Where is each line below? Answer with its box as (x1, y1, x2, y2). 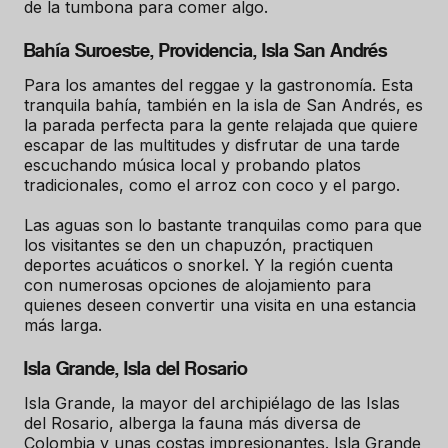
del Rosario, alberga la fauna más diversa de (24, 413, 361, 434)
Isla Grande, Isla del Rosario (24, 357, 248, 381)
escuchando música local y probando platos (24, 155, 361, 176)
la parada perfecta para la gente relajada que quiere (24, 115, 418, 136)
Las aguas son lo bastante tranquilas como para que (24, 215, 422, 236)
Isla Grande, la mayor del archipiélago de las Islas (24, 393, 400, 414)
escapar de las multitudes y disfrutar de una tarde (24, 135, 400, 156)
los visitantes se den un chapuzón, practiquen (24, 235, 373, 256)
